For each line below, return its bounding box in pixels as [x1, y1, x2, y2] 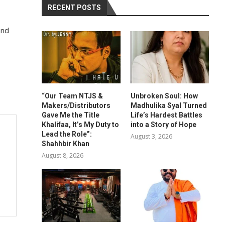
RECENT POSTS [48, 4, 101, 12]
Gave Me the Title [42, 111, 100, 120]
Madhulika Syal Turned [130, 101, 207, 110]
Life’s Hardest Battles [130, 111, 202, 120]
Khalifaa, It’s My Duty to [42, 121, 120, 129]
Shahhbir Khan [42, 140, 90, 148]
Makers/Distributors [42, 101, 111, 110]
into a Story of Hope [130, 121, 196, 129]
